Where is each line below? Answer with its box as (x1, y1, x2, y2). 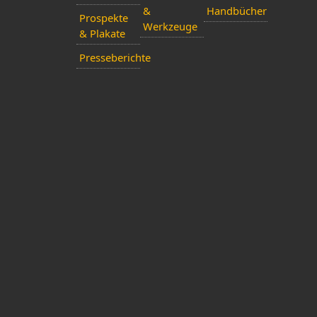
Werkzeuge (142, 19, 197, 34)
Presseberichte (79, 50, 151, 65)
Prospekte (79, 11, 128, 25)
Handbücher (206, 4, 267, 18)
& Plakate (79, 26, 125, 41)
